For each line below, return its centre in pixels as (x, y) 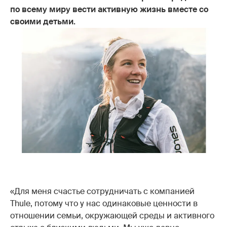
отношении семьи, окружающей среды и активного (112, 215)
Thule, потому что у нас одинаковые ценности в (104, 203)
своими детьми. (43, 22)
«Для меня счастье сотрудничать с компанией (102, 191)
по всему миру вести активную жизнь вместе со (109, 9)
